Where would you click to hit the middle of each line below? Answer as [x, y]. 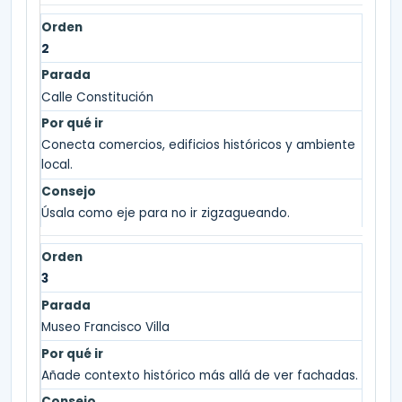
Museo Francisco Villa [105, 327]
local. [57, 165]
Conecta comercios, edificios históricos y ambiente [198, 145]
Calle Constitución [97, 97]
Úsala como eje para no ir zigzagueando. [165, 214]
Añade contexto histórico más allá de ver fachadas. [199, 375]
